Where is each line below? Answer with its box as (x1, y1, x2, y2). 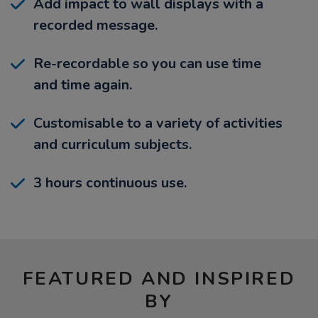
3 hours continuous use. (33, 172, 187, 192)
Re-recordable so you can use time (33, 53, 261, 73)
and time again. (33, 75, 132, 94)
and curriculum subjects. (33, 134, 192, 154)
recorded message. (33, 15, 158, 35)
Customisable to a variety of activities (33, 113, 283, 133)
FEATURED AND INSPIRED (22, 265, 296, 291)
